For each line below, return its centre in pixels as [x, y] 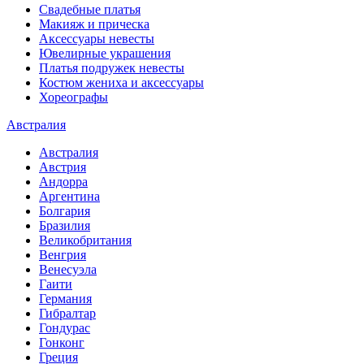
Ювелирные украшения [105, 53]
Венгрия [63, 255]
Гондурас [65, 328]
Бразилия [65, 225]
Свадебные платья [90, 9]
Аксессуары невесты [97, 39]
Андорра [63, 182]
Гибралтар [67, 313]
